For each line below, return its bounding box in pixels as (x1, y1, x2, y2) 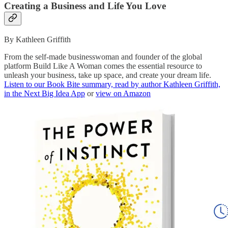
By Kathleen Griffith (4, 35, 71, 44)
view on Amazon (96, 89, 151, 98)
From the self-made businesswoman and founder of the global (4, 52, 202, 61)
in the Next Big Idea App (4, 89, 85, 98)
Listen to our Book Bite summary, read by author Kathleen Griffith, (4, 79, 220, 89)
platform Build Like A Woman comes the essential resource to (4, 61, 202, 70)
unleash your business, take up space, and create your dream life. (4, 70, 211, 79)
